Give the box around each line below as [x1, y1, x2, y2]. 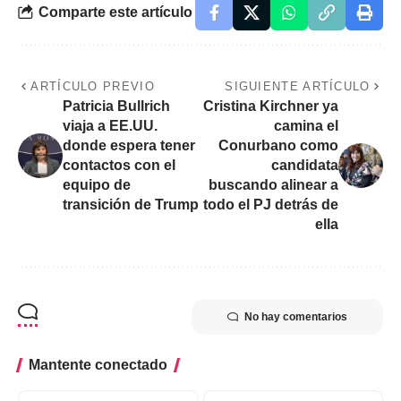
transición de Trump [63, 196, 199, 212]
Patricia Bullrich [63, 98, 170, 114]
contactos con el [63, 157, 175, 173]
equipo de [63, 176, 131, 192]
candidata [271, 157, 338, 173]
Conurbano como [218, 137, 338, 153]
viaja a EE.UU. [63, 117, 158, 133]
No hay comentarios [244, 310, 347, 323]
